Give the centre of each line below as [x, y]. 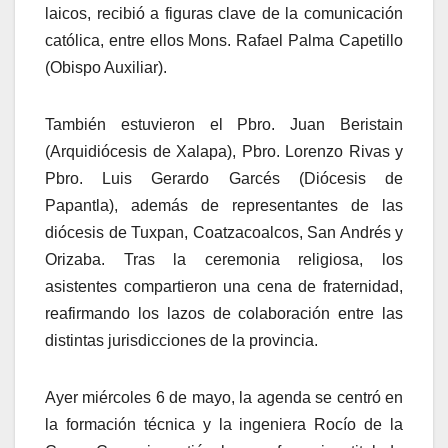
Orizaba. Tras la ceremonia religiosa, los [224, 260]
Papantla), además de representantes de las [224, 206]
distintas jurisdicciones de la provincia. [181, 341]
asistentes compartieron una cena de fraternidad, [224, 287]
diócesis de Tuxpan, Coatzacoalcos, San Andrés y [224, 233]
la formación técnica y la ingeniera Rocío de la [224, 425]
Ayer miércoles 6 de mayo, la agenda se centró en [224, 398]
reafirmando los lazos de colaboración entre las [224, 314]
